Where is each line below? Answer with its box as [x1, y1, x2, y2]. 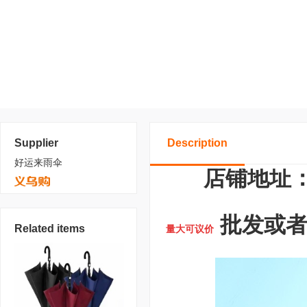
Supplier [14, 137, 58, 149]
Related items [14, 223, 85, 234]
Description [167, 137, 228, 149]
